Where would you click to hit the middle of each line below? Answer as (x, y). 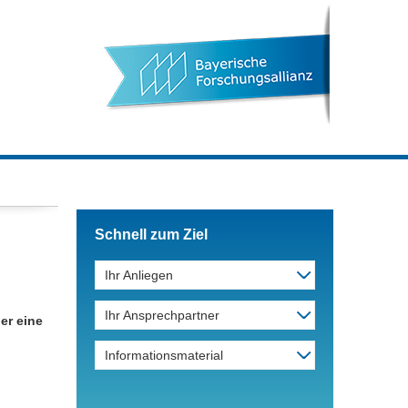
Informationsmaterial (164, 355)
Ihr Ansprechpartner (162, 315)
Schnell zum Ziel (151, 235)
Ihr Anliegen (139, 275)
